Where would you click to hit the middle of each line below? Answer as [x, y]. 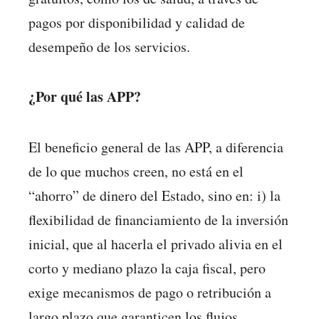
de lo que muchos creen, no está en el [136, 171]
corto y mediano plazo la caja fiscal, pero [147, 268]
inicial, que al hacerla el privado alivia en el [156, 244]
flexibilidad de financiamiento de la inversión [158, 219]
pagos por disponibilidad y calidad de [137, 22]
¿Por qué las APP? [85, 97]
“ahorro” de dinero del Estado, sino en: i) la [155, 195]
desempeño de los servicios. [109, 46]
